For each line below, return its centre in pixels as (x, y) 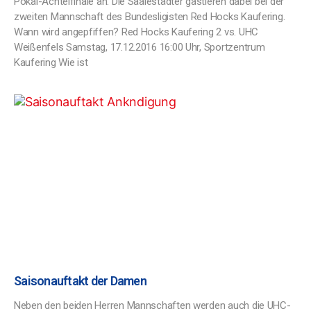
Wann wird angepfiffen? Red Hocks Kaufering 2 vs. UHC (136, 32)
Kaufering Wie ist (51, 62)
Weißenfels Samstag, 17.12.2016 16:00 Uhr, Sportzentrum (140, 47)
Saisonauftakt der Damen (80, 281)
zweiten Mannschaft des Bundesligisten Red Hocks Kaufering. (150, 17)
